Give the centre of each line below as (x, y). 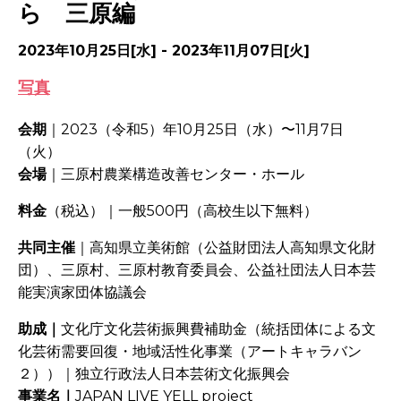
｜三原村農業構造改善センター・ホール (175, 175)
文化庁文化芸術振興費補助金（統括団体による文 (218, 329)
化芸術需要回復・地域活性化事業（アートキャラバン (190, 352)
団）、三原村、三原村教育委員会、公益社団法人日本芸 (197, 270)
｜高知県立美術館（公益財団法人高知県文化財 (226, 248)
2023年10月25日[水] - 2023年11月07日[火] (164, 51)
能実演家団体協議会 (82, 293)
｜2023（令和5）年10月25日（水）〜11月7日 (195, 130)
